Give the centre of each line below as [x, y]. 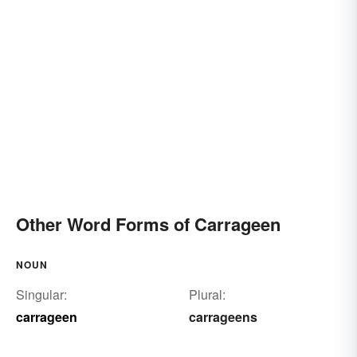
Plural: [207, 294]
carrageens [223, 316]
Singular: [41, 294]
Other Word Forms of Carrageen [148, 224]
